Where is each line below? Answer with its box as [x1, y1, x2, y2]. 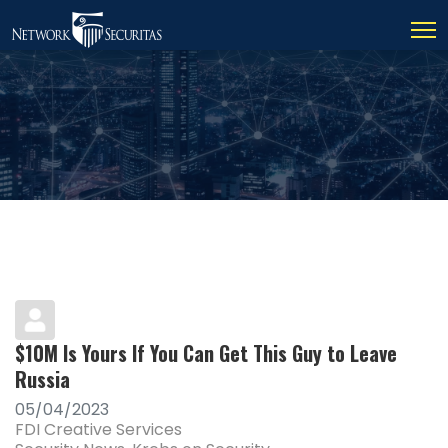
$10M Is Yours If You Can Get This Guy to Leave [15, 338, 397, 368]
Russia [15, 364, 70, 394]
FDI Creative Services [15, 418, 182, 441]
